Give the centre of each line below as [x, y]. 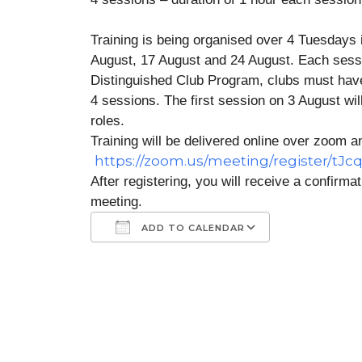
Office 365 [275, 287]
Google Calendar [218, 287]
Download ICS [168, 287]
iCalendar [233, 287]
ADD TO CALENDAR [192, 228]
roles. [107, 121]
